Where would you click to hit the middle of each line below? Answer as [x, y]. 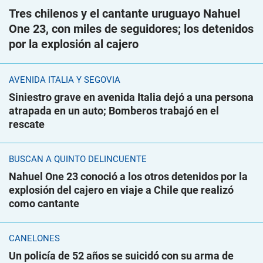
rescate [27, 124]
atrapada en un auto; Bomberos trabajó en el [114, 111]
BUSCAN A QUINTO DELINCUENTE [78, 159]
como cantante [44, 204]
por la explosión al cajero [74, 44]
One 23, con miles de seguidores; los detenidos [131, 29]
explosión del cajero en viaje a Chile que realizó [121, 190]
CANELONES [34, 239]
